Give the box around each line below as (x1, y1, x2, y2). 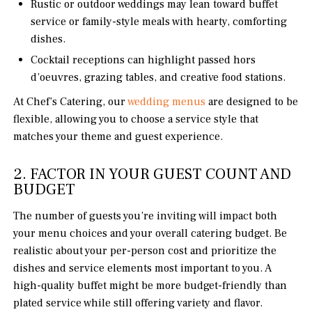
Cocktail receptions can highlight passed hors (31, 53, 256, 68)
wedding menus (127, 95, 206, 109)
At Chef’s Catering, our (13, 95, 128, 109)
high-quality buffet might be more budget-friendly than (13, 279, 288, 293)
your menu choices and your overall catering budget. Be (13, 226, 288, 241)
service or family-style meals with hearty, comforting (31, 15, 288, 29)
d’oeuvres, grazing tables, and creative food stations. (31, 70, 286, 85)
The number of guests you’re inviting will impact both (13, 209, 278, 224)
